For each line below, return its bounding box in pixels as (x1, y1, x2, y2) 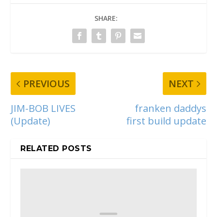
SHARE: (94, 14, 118, 23)
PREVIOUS (23, 77, 70, 90)
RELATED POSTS (20, 143, 92, 153)
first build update (126, 114, 206, 127)
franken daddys (134, 101, 206, 115)
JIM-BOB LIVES (11, 101, 76, 115)
